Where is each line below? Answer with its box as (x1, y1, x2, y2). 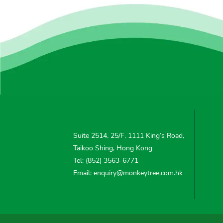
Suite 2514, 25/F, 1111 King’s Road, (73, 130, 185, 140)
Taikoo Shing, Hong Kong (73, 143, 153, 153)
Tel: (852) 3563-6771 (73, 155, 139, 165)
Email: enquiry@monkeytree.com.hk (73, 168, 183, 178)
